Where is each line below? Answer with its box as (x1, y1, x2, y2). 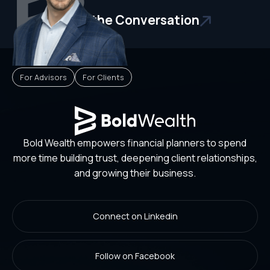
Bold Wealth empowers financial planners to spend (24, 136, 246, 149)
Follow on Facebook (95, 250, 175, 262)
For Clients (83, 72, 124, 83)
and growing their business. (74, 166, 196, 180)
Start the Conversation (57, 11, 200, 29)
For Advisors (20, 72, 67, 83)
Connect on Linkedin (92, 210, 178, 222)
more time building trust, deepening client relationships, (13, 151, 257, 165)
